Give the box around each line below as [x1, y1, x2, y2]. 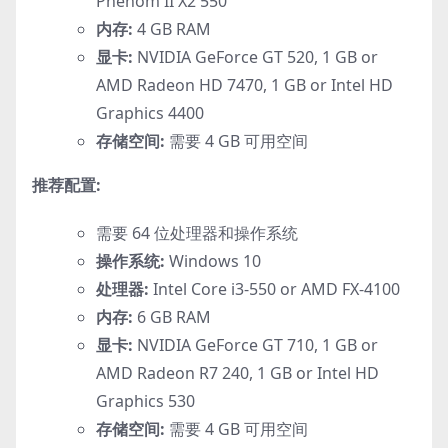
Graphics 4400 [96, 101, 204, 124]
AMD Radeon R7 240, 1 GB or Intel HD [96, 361, 379, 384]
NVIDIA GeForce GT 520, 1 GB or [133, 45, 378, 68]
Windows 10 [165, 249, 261, 272]
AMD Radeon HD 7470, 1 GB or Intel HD [96, 73, 393, 96]
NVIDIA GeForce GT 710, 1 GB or [133, 333, 378, 356]
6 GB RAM [133, 305, 211, 328]
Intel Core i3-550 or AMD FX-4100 [149, 277, 400, 300]
